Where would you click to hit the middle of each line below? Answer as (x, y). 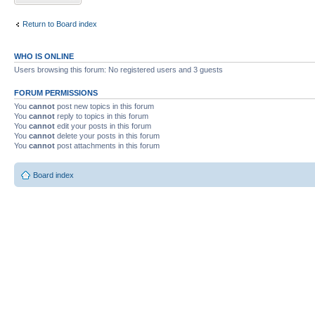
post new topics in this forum (104, 106)
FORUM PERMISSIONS (56, 93)
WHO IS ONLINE (44, 56)
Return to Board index (60, 24)
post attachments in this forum (107, 146)
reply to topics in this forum (102, 116)
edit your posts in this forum (103, 126)
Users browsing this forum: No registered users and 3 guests (118, 70)
